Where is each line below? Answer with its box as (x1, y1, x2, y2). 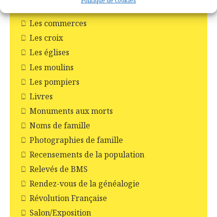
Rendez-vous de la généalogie (30, 178, 139, 189)
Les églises (30, 47, 69, 58)
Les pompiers (30, 76, 79, 87)
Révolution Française (30, 193, 107, 204)
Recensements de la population (30, 149, 144, 160)
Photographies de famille (30, 134, 123, 145)
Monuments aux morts (30, 105, 113, 116)
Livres (30, 91, 53, 102)
